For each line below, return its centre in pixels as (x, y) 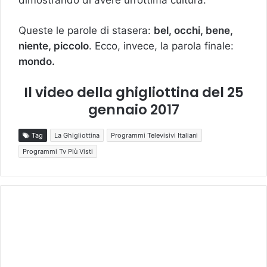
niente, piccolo (54, 46)
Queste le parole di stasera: (86, 31)
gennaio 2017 (133, 110)
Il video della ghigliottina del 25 (133, 93)
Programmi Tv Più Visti (58, 151)
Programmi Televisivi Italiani (154, 135)
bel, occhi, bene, (193, 31)
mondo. (37, 62)
